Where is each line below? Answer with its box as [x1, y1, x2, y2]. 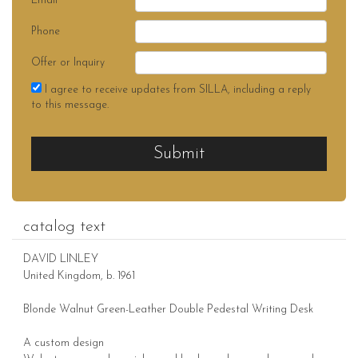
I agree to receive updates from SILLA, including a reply [42, 84, 311, 95]
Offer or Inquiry [31, 57, 105, 68]
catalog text [23, 218, 105, 235]
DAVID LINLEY [23, 253, 98, 265]
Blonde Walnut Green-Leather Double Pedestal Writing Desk [23, 303, 313, 316]
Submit [153, 145, 205, 162]
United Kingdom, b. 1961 [23, 269, 135, 282]
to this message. [31, 99, 109, 110]
